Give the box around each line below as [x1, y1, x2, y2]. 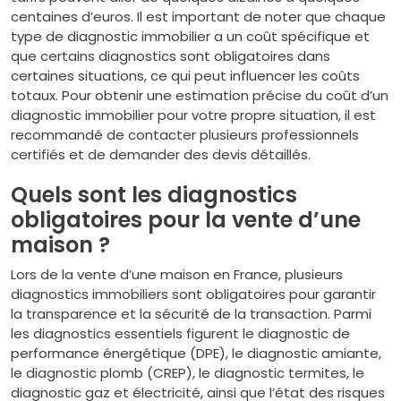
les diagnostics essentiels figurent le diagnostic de [11, 324, 350, 343]
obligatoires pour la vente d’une [11, 205, 361, 235]
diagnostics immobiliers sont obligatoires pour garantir [11, 285, 376, 303]
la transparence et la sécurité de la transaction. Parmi [11, 304, 371, 323]
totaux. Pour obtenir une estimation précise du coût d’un [11, 86, 388, 105]
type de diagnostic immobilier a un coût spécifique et [11, 27, 370, 46]
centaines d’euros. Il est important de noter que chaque [11, 7, 386, 26]
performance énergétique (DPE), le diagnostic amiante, [11, 344, 381, 363]
